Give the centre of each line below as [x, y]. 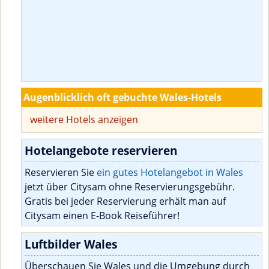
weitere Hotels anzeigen [84, 120]
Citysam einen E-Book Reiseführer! [102, 216]
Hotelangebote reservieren [101, 151]
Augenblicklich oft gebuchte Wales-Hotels [122, 98]
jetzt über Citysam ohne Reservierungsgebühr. [130, 187]
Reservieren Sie [61, 173]
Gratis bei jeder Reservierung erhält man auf [125, 201]
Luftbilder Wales [71, 244]
